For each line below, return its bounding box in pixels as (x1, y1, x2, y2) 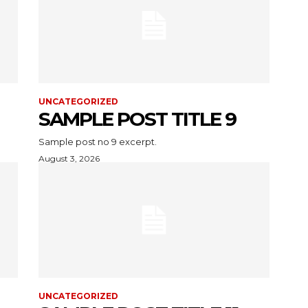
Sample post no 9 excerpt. (38, 135, 157, 147)
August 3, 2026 (38, 153, 100, 164)
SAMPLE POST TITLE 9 (38, 107, 236, 131)
